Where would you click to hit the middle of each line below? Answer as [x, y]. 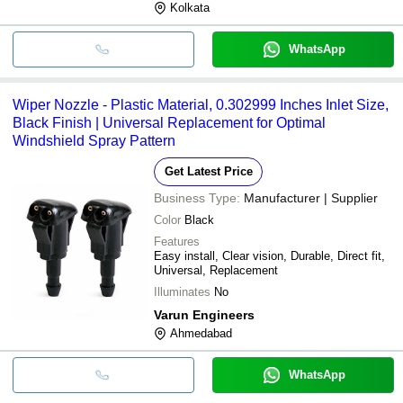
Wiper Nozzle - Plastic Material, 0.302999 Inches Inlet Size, [201, 104]
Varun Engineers [204, 314]
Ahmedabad [201, 333]
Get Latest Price [208, 171]
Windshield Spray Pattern [94, 140]
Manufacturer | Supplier [311, 197]
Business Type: [197, 197]
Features [177, 241]
